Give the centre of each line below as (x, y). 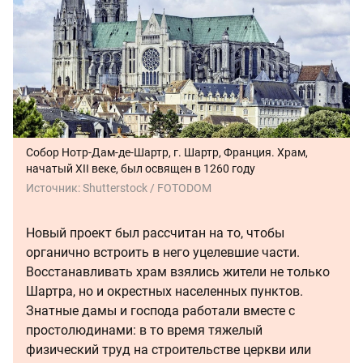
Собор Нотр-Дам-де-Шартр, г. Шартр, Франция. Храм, (167, 152)
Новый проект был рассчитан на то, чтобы (155, 233)
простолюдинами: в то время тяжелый (144, 330)
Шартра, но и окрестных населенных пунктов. (164, 291)
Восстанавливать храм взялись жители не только (178, 271)
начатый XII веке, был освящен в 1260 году (141, 168)
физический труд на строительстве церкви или (169, 349)
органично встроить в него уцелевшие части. (163, 252)
